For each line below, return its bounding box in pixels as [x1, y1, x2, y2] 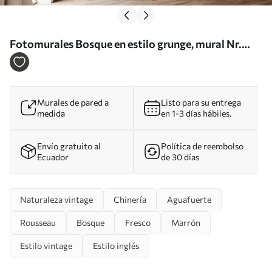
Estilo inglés [93, 240, 139, 251]
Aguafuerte [167, 194, 211, 205]
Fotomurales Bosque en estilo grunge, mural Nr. [10, 36, 242, 50]
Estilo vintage [20, 240, 72, 251]
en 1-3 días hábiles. [161, 107, 231, 118]
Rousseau [20, 217, 56, 228]
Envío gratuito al [37, 140, 101, 151]
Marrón [171, 217, 200, 228]
